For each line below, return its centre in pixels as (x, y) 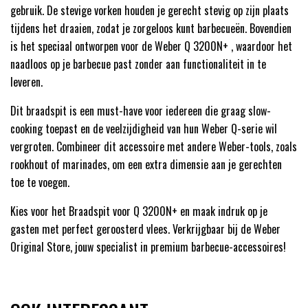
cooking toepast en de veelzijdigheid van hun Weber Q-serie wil (144, 129)
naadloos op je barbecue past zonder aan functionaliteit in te (138, 64)
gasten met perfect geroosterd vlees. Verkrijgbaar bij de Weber (145, 229)
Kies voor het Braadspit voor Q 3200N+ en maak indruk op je (139, 211)
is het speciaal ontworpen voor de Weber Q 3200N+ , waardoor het (151, 46)
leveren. (26, 82)
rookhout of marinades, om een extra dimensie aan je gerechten (146, 165)
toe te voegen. (40, 183)
